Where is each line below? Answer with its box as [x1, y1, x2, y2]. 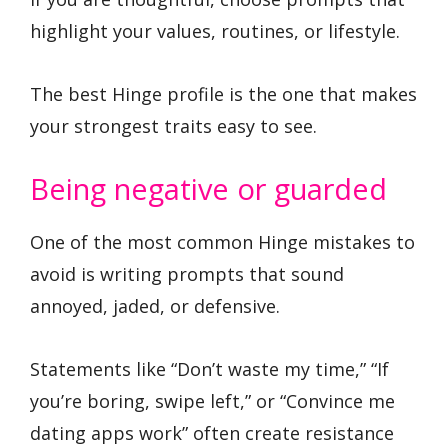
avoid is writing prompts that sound [30, 262, 344, 287]
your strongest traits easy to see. [30, 113, 317, 138]
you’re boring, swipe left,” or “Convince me [30, 389, 395, 414]
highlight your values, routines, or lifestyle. [30, 19, 400, 44]
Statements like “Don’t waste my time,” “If [30, 357, 389, 382]
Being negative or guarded [30, 169, 387, 209]
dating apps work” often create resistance [30, 421, 394, 446]
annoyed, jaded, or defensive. [30, 294, 280, 319]
